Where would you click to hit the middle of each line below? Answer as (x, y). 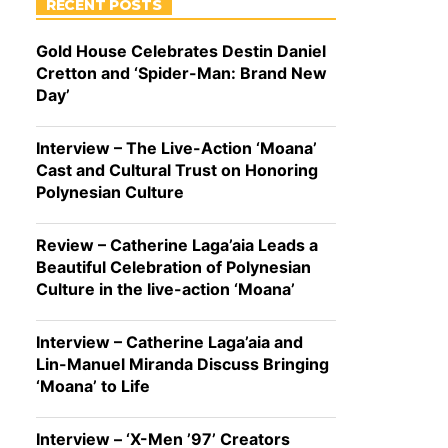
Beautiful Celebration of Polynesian (173, 267)
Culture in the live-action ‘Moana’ (165, 289)
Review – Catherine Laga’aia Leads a (177, 245)
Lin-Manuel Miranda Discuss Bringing (182, 364)
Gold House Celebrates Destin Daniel (181, 51)
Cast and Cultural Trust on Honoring (177, 170)
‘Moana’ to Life (93, 386)
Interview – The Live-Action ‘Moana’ (176, 148)
